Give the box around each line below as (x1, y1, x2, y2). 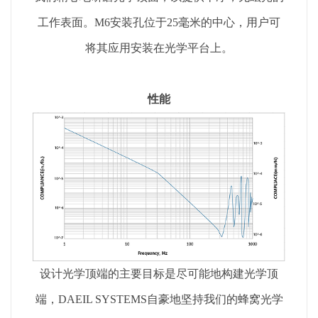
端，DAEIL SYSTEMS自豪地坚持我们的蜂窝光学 (35, 292, 283, 305)
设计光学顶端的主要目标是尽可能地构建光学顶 (40, 267, 278, 280)
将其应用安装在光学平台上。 (85, 42, 233, 55)
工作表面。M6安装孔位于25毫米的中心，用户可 (38, 16, 280, 29)
